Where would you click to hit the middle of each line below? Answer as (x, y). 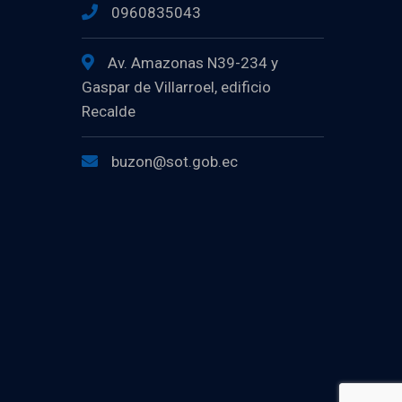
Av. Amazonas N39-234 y (193, 63)
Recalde (109, 111)
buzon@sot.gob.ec (175, 162)
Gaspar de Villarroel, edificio (176, 87)
